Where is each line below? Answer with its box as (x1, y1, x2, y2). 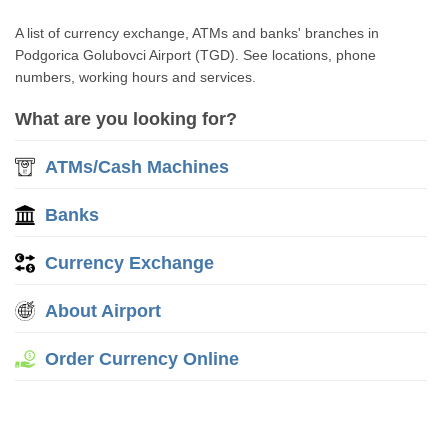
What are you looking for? (15, 109, 238, 129)
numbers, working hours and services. (15, 69, 257, 85)
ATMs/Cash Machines (45, 157, 230, 177)
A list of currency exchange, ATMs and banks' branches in (15, 25, 380, 41)
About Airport (45, 301, 162, 321)
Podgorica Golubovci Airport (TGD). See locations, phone (15, 47, 377, 63)
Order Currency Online (45, 349, 240, 369)
